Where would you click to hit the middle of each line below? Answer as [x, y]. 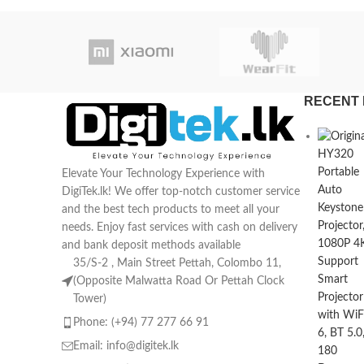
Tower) [90, 299]
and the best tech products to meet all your [171, 210]
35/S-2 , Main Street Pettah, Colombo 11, [177, 264]
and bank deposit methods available [151, 246]
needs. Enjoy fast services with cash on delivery [180, 228]
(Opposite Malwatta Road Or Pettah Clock [179, 282]
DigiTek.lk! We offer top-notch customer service [181, 192]
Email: [90, 347]
